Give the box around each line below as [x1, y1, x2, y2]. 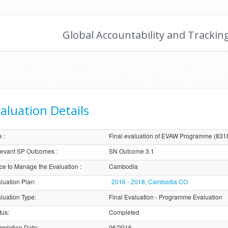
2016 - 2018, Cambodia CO [111, 177, 188, 186]
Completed [108, 208, 139, 216]
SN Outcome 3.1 [108, 147, 154, 155]
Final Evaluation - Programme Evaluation [108, 192, 222, 201]
